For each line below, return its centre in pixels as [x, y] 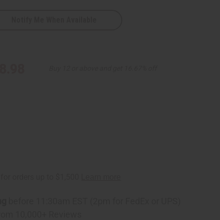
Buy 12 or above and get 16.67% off [103, 68]
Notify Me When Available [54, 20]
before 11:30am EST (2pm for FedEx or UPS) [94, 201]
